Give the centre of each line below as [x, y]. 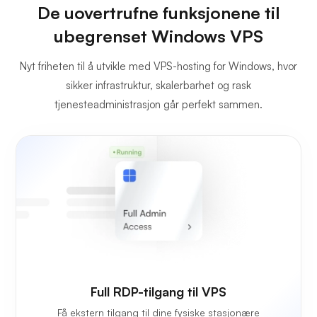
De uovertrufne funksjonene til [158, 13]
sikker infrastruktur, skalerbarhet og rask [158, 86]
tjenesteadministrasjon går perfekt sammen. [158, 105]
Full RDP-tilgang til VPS [158, 292]
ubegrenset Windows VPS [158, 36]
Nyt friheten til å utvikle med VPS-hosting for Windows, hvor [158, 67]
